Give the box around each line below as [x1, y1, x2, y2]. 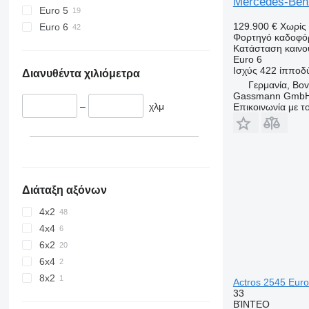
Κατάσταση [232, 42, 282, 54]
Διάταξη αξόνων [21, 184, 107, 197]
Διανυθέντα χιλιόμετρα [21, 67, 140, 79]
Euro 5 [39, 4, 68, 16]
